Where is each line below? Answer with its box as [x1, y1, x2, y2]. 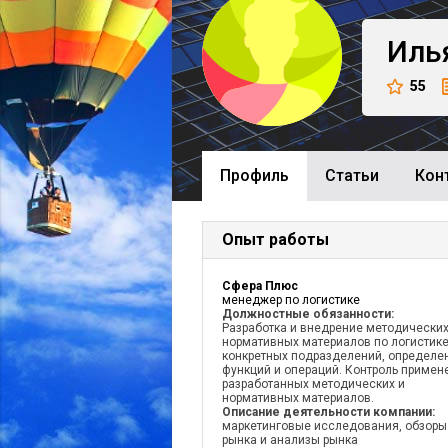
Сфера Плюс [222, 279, 298, 293]
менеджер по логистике [222, 293, 360, 307]
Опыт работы [222, 230, 329, 249]
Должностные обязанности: [222, 307, 394, 321]
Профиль [220, 166, 289, 185]
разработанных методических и [222, 377, 405, 391]
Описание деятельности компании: [222, 405, 435, 419]
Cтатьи [325, 166, 379, 185]
